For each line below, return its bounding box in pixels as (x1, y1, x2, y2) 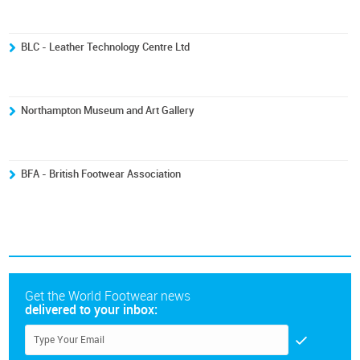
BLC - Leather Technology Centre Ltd (21, 41, 190, 53)
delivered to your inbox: (25, 302, 158, 317)
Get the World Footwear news (25, 288, 191, 304)
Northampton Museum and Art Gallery (21, 104, 195, 117)
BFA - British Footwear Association (21, 168, 182, 180)
